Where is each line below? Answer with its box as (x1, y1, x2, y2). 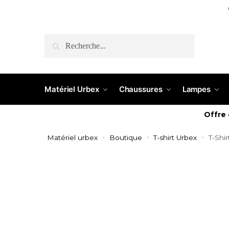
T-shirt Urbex (153, 133, 197, 142)
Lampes (182, 84, 211, 94)
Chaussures (119, 84, 163, 94)
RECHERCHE (48, 35, 101, 44)
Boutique (109, 133, 142, 142)
